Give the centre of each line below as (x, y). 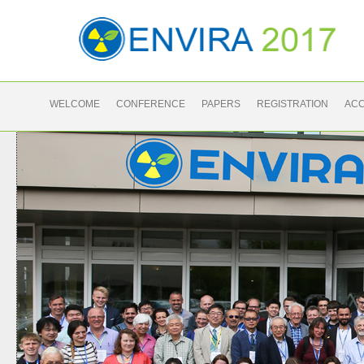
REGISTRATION (292, 104)
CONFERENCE (151, 104)
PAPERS (221, 104)
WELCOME (75, 104)
